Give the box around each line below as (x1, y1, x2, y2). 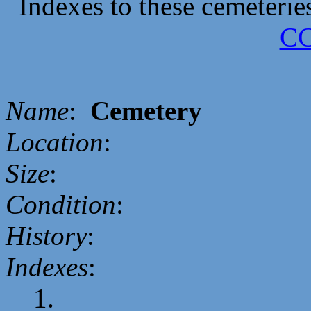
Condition (6, 190, 116, 219)
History (6, 221, 87, 251)
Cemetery (90, 96, 202, 126)
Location (6, 127, 103, 157)
